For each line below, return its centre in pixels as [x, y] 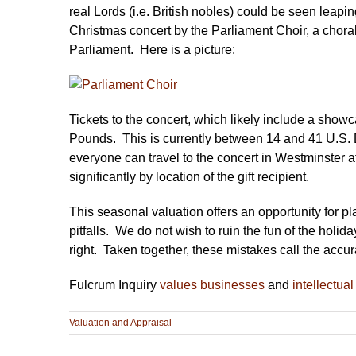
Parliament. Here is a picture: [152, 49]
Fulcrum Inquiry [114, 284]
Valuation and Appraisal [120, 322]
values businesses [212, 284]
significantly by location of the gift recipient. [189, 176]
